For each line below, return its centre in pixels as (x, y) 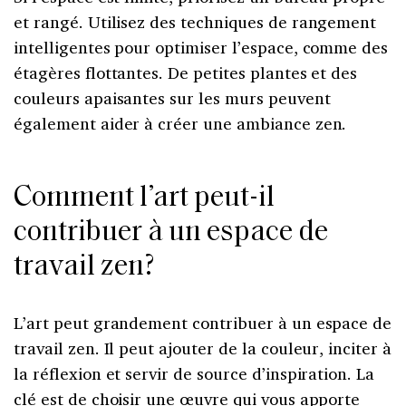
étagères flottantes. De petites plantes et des (186, 72)
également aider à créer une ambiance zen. (180, 123)
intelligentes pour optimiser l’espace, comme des (201, 47)
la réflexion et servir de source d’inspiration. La (194, 373)
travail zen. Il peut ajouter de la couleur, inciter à (203, 348)
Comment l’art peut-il (144, 198)
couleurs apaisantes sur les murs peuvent (172, 97)
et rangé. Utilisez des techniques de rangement (195, 21)
